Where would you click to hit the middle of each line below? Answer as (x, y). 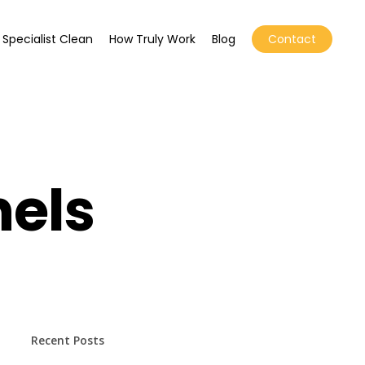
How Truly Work (152, 39)
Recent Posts (67, 340)
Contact (292, 39)
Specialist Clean (47, 39)
